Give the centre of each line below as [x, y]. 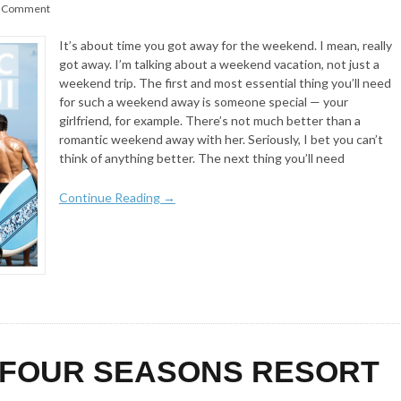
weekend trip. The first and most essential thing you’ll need [225, 83]
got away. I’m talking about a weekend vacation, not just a [219, 64]
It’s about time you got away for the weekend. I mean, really [225, 46]
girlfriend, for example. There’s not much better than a [209, 121]
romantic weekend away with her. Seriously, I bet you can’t [221, 140]
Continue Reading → [117, 197]
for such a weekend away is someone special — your [203, 102]
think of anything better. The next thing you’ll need [201, 158]
